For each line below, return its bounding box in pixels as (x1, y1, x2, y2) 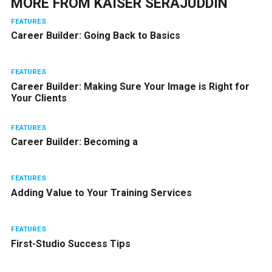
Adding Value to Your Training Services (10, 186, 192, 199)
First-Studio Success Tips (10, 237, 131, 250)
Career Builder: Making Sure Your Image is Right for (10, 81, 250, 93)
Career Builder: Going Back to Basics (10, 30, 180, 42)
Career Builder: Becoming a (10, 136, 138, 148)
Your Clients (10, 92, 67, 104)
